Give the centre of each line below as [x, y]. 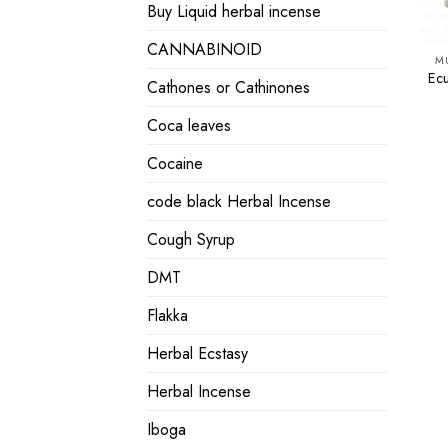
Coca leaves [189, 126]
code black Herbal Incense [239, 202]
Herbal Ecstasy [197, 354]
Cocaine [175, 164]
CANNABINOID [204, 50]
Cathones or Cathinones [228, 88]
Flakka [167, 316]
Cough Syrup [191, 240]
